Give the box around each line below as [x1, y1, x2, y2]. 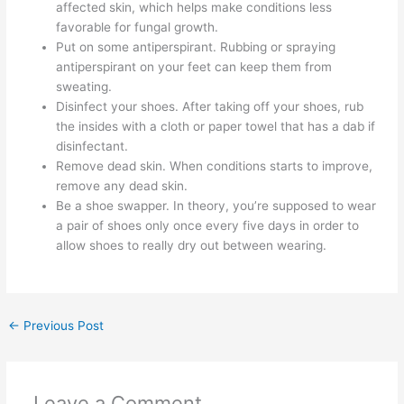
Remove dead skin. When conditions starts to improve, [56, 159, 373, 174]
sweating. [56, 79, 113, 95]
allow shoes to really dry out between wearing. [56, 238, 327, 253]
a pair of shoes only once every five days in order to [56, 218, 360, 234]
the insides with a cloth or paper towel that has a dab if [56, 119, 376, 134]
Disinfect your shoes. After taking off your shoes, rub [56, 99, 364, 115]
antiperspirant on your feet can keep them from [56, 60, 333, 75]
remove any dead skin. [56, 179, 188, 194]
